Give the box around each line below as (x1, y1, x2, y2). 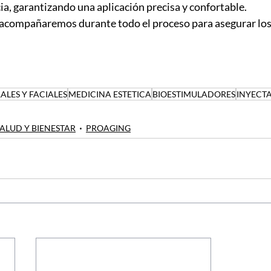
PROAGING (86, 123, 131, 134)
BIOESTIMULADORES (152, 89, 235, 100)
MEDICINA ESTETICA (68, 89, 151, 100)
